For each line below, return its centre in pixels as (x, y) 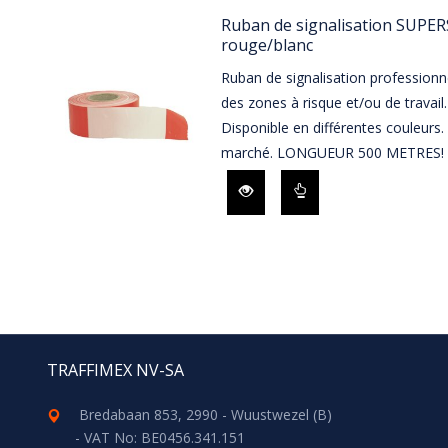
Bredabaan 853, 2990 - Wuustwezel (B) (206, 414)
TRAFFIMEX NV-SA (115, 369)
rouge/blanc (266, 44)
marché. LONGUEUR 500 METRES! (332, 152)
